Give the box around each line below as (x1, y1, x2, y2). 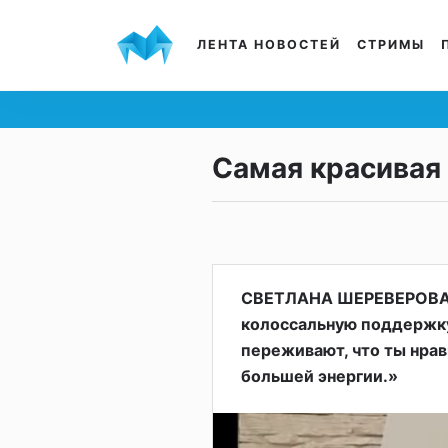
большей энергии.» (241, 366, 398, 386)
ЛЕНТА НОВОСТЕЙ (197, 37, 341, 52)
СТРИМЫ (357, 37, 425, 52)
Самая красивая (212, 151, 441, 185)
